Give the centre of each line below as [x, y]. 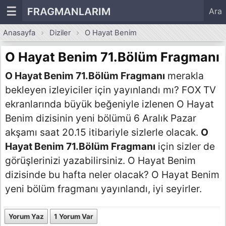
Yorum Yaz [26, 216]
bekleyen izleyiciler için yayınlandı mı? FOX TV [111, 90]
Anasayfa [19, 33]
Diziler [60, 33]
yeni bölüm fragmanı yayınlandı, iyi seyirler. [104, 189]
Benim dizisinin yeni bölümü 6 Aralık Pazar [101, 118]
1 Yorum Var [74, 216]
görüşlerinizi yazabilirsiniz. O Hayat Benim [101, 161]
